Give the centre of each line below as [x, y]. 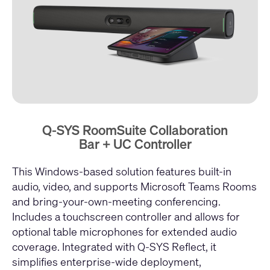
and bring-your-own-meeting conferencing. [116, 201]
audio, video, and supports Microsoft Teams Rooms [134, 186]
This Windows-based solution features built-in [122, 171]
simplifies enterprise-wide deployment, [107, 261]
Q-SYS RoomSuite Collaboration [135, 130]
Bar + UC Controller [135, 144]
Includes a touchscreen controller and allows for [126, 216]
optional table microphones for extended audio [124, 231]
